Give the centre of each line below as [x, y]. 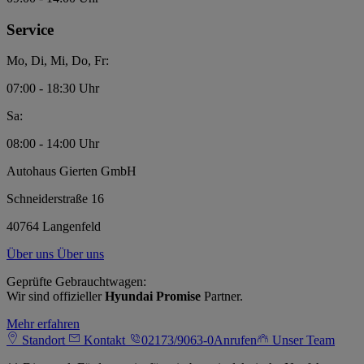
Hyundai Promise [153, 297]
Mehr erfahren [43, 324]
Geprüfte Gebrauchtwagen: [76, 282]
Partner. [222, 297]
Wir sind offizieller [56, 297]
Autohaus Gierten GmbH [71, 171]
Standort [43, 340]
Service [30, 29]
